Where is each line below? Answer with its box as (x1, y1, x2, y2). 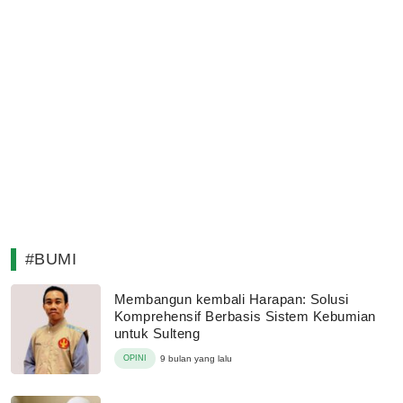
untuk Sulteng (114, 325, 201, 341)
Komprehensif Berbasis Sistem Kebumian (114, 308, 376, 324)
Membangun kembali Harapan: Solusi (114, 291, 349, 307)
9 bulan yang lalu (160, 353, 232, 363)
